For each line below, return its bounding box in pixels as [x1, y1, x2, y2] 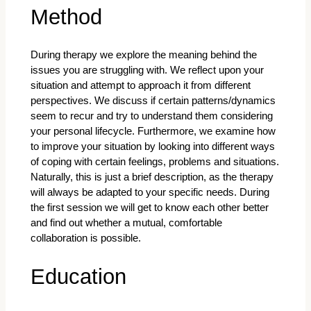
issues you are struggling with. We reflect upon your [30, 65, 264, 76]
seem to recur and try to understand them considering [30, 110, 273, 122]
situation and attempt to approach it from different [30, 80, 251, 92]
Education [30, 264, 126, 289]
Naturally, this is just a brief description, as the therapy [30, 171, 274, 183]
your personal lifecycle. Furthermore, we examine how [30, 126, 276, 137]
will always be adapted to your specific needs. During [30, 187, 269, 199]
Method [30, 4, 102, 29]
